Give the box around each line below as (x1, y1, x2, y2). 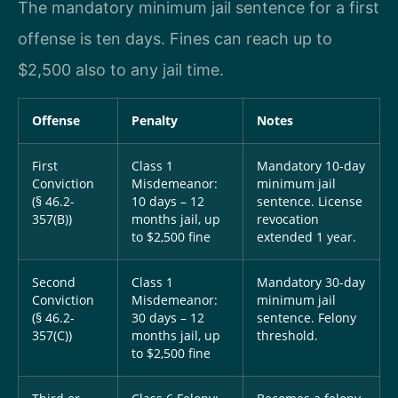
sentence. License (257, 193, 362, 210)
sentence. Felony (257, 309, 356, 326)
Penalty (131, 112, 178, 129)
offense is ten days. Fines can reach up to (18, 28, 332, 48)
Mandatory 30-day (257, 274, 365, 291)
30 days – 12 (131, 309, 204, 326)
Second (32, 274, 76, 291)
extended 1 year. (257, 228, 356, 245)
